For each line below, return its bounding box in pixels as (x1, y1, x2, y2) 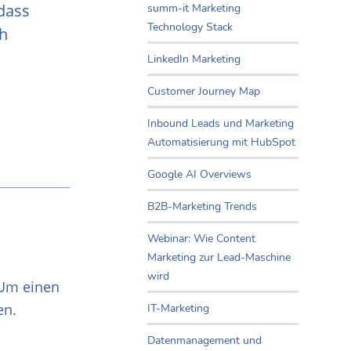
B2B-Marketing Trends (147, 199, 257, 215)
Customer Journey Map (147, 84, 260, 100)
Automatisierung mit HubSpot (147, 135, 295, 150)
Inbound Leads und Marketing (147, 116, 294, 132)
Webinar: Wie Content (147, 231, 255, 247)
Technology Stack (147, 20, 233, 35)
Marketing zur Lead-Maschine (147, 250, 291, 266)
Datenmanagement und (147, 333, 262, 349)
